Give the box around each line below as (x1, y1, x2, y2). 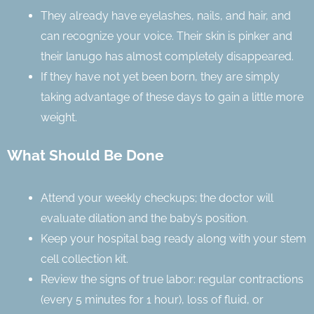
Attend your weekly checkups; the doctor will (41, 191, 273, 205)
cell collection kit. (41, 252, 128, 266)
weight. (41, 110, 80, 124)
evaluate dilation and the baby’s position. (41, 211, 248, 225)
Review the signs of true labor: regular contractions (41, 272, 303, 286)
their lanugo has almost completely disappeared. (41, 49, 294, 63)
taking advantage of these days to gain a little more (41, 90, 303, 104)
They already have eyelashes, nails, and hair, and (41, 8, 291, 22)
